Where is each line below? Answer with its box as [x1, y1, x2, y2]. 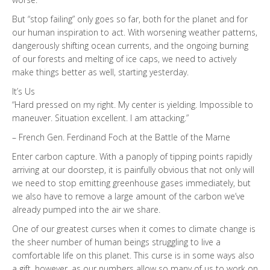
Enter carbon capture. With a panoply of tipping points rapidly [12, 151, 252, 163]
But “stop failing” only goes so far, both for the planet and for [12, 13, 248, 25]
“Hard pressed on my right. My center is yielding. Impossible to [12, 99, 253, 111]
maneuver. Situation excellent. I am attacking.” [12, 112, 189, 124]
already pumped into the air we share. [12, 204, 160, 216]
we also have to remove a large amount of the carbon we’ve [12, 190, 245, 202]
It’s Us [12, 86, 35, 98]
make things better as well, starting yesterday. [12, 66, 189, 78]
